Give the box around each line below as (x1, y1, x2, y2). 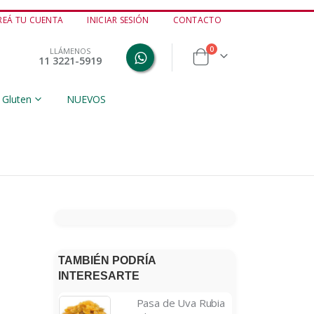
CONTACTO (172, 14, 221, 26)
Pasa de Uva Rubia (136, 296, 225, 310)
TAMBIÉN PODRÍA (58, 254, 156, 266)
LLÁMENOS (50, 45, 90, 56)
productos (213, 43, 251, 53)
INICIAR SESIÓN (87, 14, 149, 26)
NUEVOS (67, 93, 107, 107)
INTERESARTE (58, 269, 139, 282)
